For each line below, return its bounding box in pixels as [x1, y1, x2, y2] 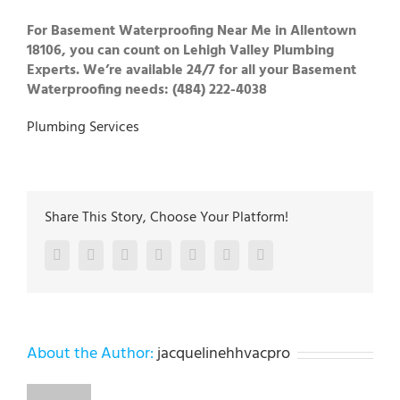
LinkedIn [129, 246, 180, 262]
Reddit [162, 246, 200, 262]
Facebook [61, 246, 116, 262]
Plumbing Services [27, 116, 139, 140]
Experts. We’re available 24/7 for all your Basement [27, 59, 356, 83]
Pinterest [230, 246, 279, 262]
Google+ [196, 246, 246, 262]
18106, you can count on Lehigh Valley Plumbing [27, 39, 334, 63]
